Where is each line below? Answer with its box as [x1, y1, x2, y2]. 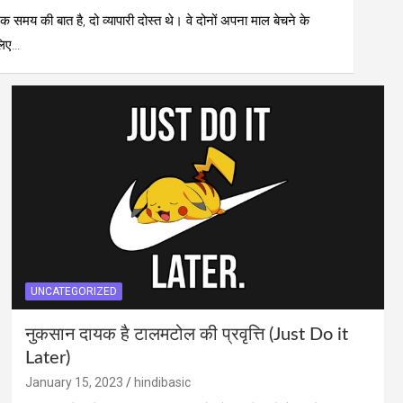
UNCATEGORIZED [30, 284, 117, 298]
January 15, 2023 [24, 374, 123, 390]
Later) [24, 348, 70, 367]
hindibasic [133, 374, 191, 390]
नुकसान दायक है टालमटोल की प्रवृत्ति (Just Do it [24, 325, 348, 344]
